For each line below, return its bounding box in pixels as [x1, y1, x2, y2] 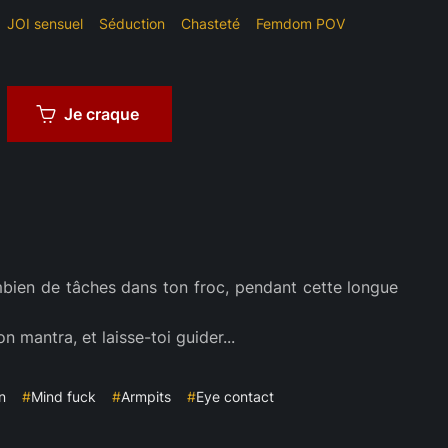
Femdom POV [256, 15, 346, 33]
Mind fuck [30, 388, 96, 406]
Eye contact [195, 388, 274, 406]
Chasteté [181, 15, 241, 33]
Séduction [99, 15, 166, 33]
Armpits [120, 388, 171, 406]
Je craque [64, 104, 140, 125]
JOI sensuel [7, 15, 84, 33]
